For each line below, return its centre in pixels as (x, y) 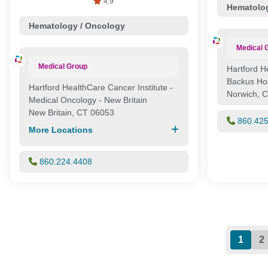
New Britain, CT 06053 (71, 112)
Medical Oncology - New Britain (88, 100)
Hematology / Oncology (77, 25)
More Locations (61, 130)
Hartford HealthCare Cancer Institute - (101, 87)
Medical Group (63, 66)
